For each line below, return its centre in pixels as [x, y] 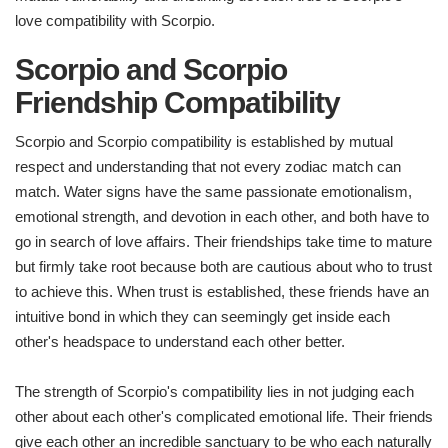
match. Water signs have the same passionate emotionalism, [213, 192]
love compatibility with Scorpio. [115, 21]
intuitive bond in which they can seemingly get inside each [202, 317]
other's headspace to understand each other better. [180, 342]
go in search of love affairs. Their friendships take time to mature [223, 242]
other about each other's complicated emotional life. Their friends [224, 417]
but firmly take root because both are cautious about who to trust [223, 267]
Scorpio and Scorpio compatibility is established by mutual [204, 142]
